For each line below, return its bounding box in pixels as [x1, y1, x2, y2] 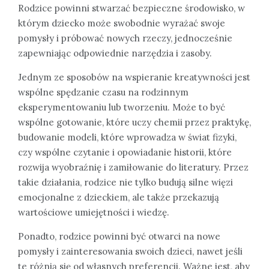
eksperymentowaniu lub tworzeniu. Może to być [18, 101, 225, 113]
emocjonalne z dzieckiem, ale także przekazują [18, 192, 219, 204]
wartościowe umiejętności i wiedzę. [18, 207, 169, 219]
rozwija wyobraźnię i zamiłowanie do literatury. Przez [18, 162, 249, 174]
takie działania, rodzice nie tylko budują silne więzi [18, 177, 233, 189]
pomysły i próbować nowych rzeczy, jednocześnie [18, 32, 232, 44]
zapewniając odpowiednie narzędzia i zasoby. [18, 47, 212, 59]
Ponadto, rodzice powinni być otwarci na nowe [18, 231, 220, 243]
